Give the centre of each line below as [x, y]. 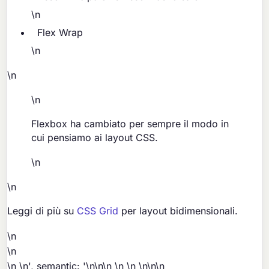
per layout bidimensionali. [178, 211]
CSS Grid [98, 211]
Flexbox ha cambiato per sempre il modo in [130, 123]
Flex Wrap [60, 32]
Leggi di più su [42, 211]
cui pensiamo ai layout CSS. [95, 137]
